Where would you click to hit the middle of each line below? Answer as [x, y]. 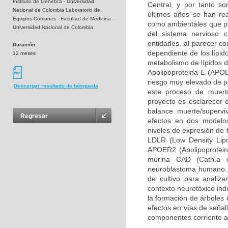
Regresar [34, 116]
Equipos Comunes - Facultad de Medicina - [63, 19]
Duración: [25, 45]
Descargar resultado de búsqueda [56, 86]
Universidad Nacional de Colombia [53, 27]
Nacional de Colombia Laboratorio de [56, 10]
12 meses [24, 53]
